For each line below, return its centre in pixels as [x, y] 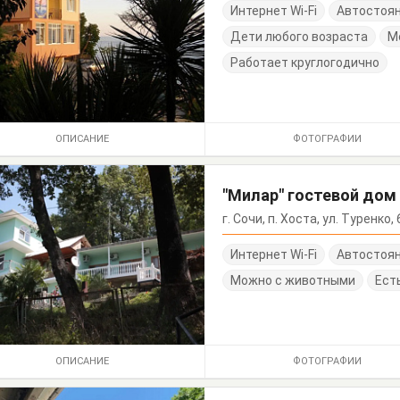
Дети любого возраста [300, 36]
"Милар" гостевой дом [310, 195]
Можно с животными [293, 280]
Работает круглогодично [305, 62]
